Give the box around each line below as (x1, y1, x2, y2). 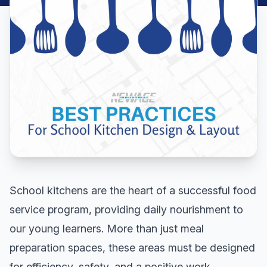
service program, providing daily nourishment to (10, 203, 243, 216)
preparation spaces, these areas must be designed (10, 241, 255, 254)
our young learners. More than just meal (10, 222, 204, 235)
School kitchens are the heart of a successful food (10, 184, 256, 197)
